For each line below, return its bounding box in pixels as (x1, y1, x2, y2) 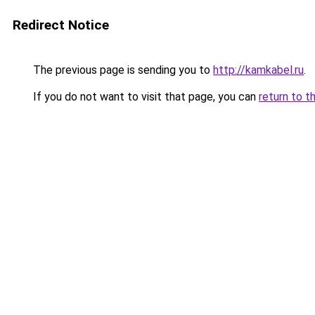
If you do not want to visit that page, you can (30, 90, 259, 103)
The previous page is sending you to (30, 63, 213, 77)
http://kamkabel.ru (213, 63, 304, 77)
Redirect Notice (13, 17, 109, 33)
